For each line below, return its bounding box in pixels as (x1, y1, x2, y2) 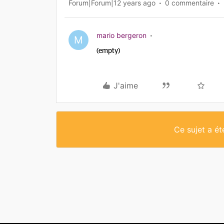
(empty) (96, 47, 120, 54)
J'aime (113, 80, 138, 90)
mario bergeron (96, 31, 146, 39)
